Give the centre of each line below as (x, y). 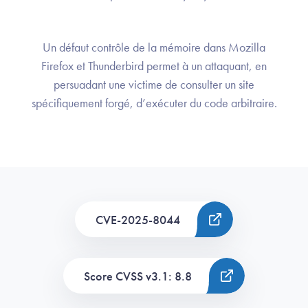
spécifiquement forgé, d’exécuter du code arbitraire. (154, 103)
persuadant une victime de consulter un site (154, 85)
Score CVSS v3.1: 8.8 (138, 276)
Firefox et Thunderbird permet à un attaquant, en (154, 66)
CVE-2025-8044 (138, 219)
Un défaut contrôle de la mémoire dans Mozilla (154, 47)
